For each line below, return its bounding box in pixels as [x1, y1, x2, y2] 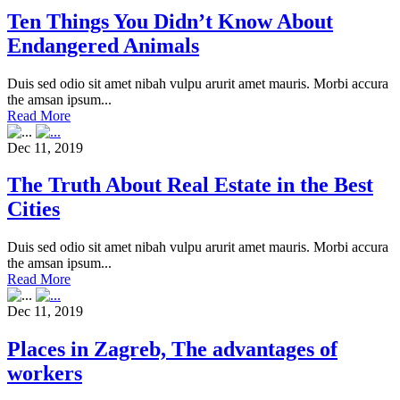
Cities [7, 197, 60, 221]
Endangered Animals [7, 33, 199, 57]
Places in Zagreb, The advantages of [7, 337, 337, 362]
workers [7, 362, 82, 386]
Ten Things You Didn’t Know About [7, 9, 333, 33]
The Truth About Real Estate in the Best [7, 173, 373, 197]
